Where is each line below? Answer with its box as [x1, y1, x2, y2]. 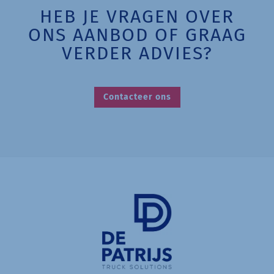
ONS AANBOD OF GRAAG [28, 23, 246, 46]
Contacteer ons [103, 91, 171, 102]
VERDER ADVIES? [61, 42, 213, 64]
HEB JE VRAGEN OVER [40, 5, 234, 28]
